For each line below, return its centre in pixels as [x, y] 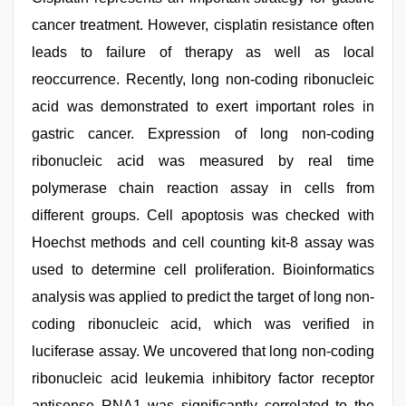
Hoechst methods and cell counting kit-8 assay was [203, 242]
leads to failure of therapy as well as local [203, 52]
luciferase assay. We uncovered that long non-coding [203, 351]
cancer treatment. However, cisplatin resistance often [203, 25]
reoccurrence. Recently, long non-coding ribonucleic [203, 79]
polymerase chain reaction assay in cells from [203, 188]
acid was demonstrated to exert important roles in [203, 106]
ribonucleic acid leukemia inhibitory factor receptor [203, 378]
